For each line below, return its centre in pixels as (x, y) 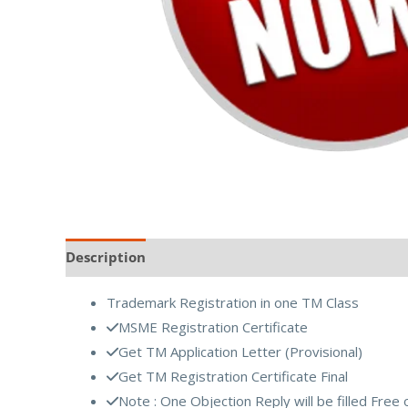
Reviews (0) (202, 257)
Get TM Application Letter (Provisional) (240, 351)
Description (106, 257)
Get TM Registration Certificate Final (233, 376)
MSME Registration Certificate (213, 326)
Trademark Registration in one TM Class (233, 302)
